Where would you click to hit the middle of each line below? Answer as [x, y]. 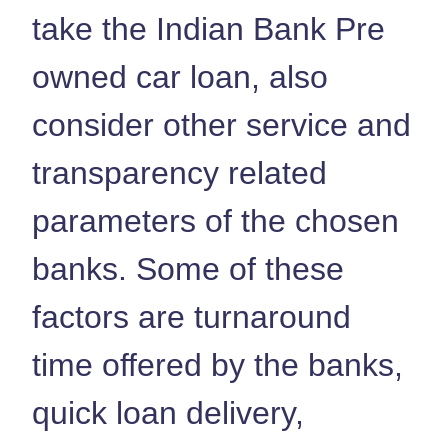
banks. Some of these [188, 268]
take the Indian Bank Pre [208, 28]
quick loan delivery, [168, 412]
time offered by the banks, [217, 364]
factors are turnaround [191, 316]
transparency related [179, 172]
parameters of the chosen [215, 220]
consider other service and [221, 124]
